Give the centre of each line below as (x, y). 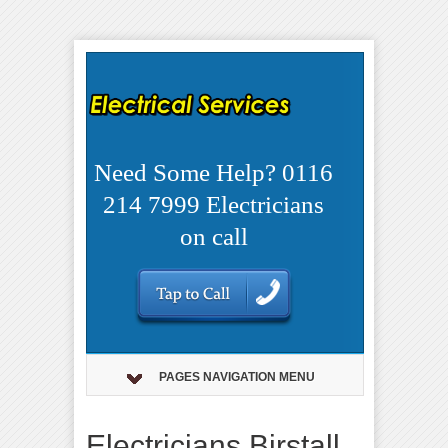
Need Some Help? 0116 (214, 172)
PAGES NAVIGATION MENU (237, 376)
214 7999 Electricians (214, 204)
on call (213, 236)
